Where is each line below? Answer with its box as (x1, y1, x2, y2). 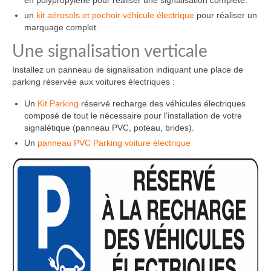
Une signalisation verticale (12, 42, 207, 60)
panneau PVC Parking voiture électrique (38, 137, 191, 148)
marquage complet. (24, 22, 99, 32)
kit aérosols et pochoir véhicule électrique (36, 10, 194, 20)
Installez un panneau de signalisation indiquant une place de (12, 64, 243, 74)
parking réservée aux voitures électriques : (12, 76, 175, 87)
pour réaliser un (194, 10, 257, 20)
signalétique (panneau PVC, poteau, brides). (24, 122, 194, 132)
